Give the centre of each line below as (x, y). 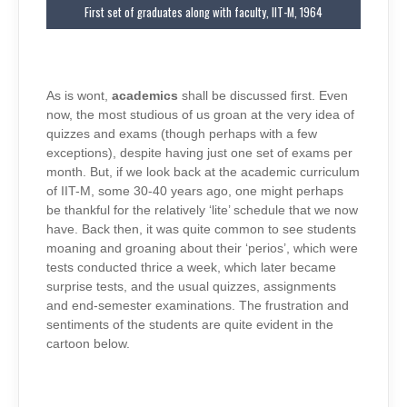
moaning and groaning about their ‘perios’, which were (202, 249)
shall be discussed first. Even (265, 96)
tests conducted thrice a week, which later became (191, 268)
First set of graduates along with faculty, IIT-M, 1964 (203, 12)
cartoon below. (88, 344)
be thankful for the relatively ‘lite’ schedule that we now (202, 211)
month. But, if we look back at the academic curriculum (203, 173)
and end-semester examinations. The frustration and (198, 306)
